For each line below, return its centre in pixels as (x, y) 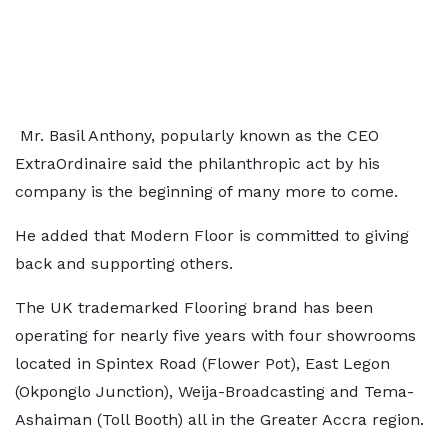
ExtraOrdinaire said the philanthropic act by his (197, 163)
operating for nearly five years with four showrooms (215, 335)
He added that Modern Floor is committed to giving (212, 235)
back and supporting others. (124, 263)
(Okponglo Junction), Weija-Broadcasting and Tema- (214, 391)
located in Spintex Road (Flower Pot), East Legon (202, 363)
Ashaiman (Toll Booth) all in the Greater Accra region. (219, 419)
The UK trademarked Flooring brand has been (194, 307)
